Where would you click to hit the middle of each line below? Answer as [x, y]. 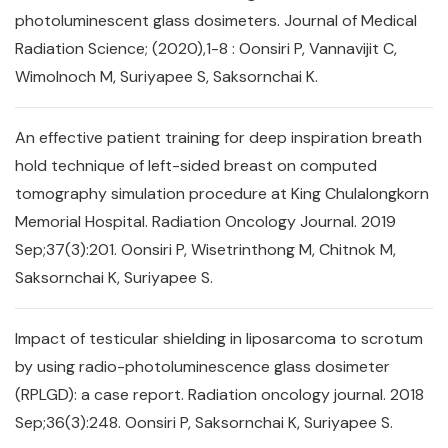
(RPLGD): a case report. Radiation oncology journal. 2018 [219, 394]
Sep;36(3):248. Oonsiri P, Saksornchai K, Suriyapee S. [204, 422]
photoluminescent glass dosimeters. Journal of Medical [216, 20]
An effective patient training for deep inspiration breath [218, 137]
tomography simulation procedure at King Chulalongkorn [222, 193]
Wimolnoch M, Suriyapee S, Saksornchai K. [166, 76]
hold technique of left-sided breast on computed [196, 165]
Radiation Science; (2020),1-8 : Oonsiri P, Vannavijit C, [206, 48]
